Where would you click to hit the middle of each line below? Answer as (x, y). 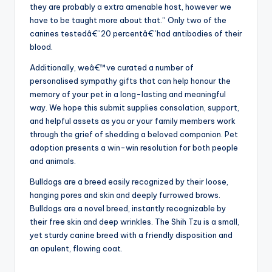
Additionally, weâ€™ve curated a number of (112, 68)
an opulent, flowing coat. (76, 249)
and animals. (53, 161)
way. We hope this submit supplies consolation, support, (134, 108)
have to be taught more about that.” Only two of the (128, 20)
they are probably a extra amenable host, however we (131, 7)
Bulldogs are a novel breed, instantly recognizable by (128, 209)
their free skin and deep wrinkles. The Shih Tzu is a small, (134, 222)
